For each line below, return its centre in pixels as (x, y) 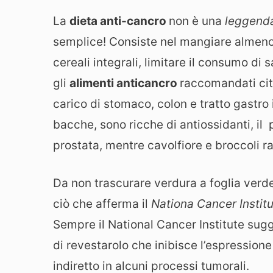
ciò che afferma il (102, 204)
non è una (197, 21)
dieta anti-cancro (119, 21)
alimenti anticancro (125, 83)
